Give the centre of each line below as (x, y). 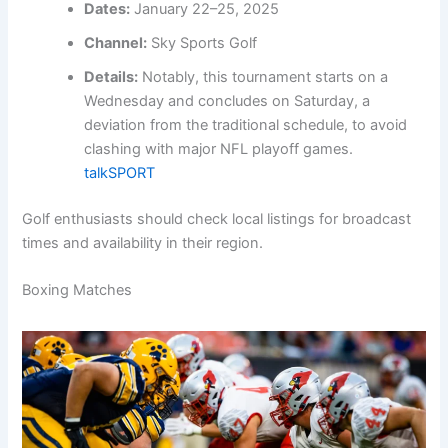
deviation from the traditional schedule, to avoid (246, 124)
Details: (111, 76)
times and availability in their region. (143, 242)
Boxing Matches (77, 289)
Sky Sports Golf (202, 42)
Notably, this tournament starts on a (263, 76)
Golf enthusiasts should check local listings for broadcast (217, 218)
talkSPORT (120, 172)
